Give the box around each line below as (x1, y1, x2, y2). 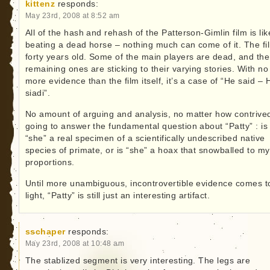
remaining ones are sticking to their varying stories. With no (25, 64, 269, 74)
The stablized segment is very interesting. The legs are (25, 256, 251, 266)
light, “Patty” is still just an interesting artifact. (25, 191, 210, 201)
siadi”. (25, 89, 51, 98)
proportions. (25, 158, 75, 168)
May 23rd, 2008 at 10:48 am (25, 239, 125, 248)
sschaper (25, 227, 66, 237)
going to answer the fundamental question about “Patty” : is (25, 122, 268, 131)
